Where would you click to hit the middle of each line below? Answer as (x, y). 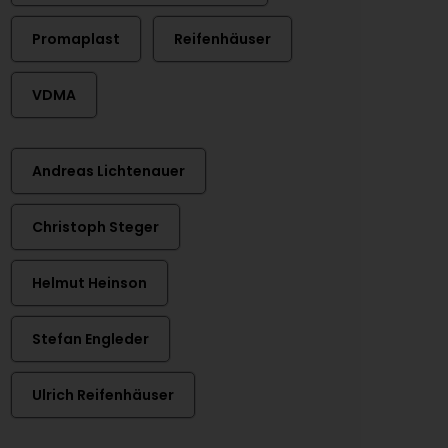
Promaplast (76, 39)
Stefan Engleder (90, 339)
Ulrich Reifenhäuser (103, 395)
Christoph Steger (95, 227)
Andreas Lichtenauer (108, 171)
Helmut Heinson (89, 283)
